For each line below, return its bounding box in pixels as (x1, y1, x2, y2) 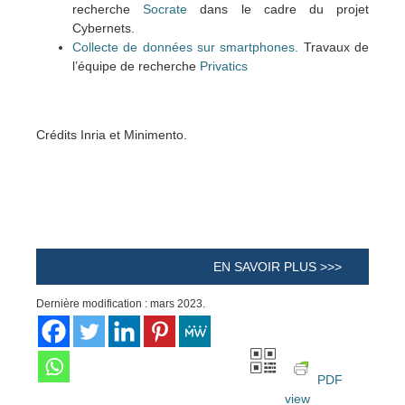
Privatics (200, 58, 248, 73)
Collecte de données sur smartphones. (72, 39, 304, 54)
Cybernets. (72, 20, 135, 35)
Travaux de (303, 39, 370, 54)
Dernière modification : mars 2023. (36, 297, 205, 309)
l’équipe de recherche (72, 58, 200, 73)
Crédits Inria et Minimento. (36, 127, 187, 142)
